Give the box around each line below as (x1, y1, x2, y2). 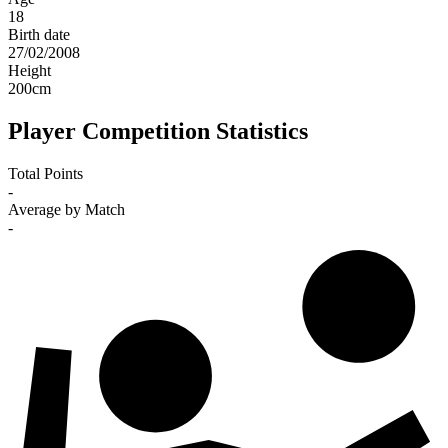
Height (8, 62, 51, 80)
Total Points (8, 165, 83, 183)
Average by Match (8, 201, 125, 219)
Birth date (8, 26, 70, 44)
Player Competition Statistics (8, 118, 308, 145)
